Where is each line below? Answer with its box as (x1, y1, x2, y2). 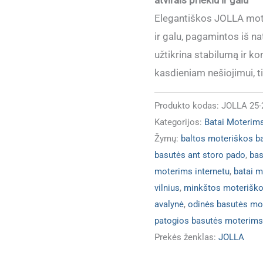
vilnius (154, 182, 180, 193)
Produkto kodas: (154, 100, 221, 111)
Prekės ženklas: (154, 231, 218, 242)
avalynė (154, 198, 184, 210)
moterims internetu (154, 166, 230, 177)
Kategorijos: (154, 116, 204, 127)
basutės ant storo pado (154, 149, 245, 160)
